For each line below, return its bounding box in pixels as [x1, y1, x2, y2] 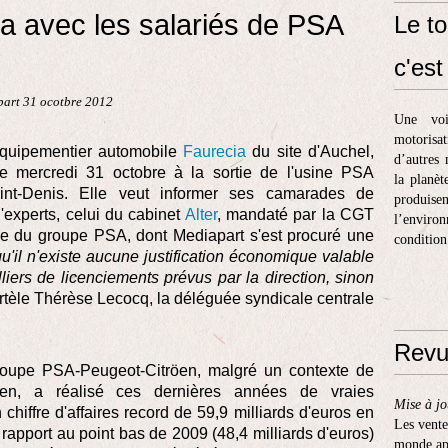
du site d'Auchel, [246, 143, 375, 160]
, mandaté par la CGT [216, 206, 375, 223]
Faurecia [183, 143, 247, 160]
